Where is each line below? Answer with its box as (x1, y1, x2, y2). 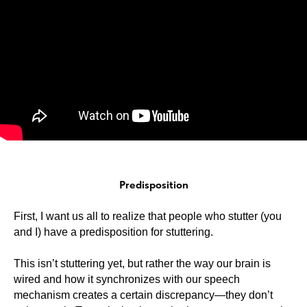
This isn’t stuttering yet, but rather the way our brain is (14, 258, 271, 269)
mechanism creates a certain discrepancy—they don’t (14, 289, 273, 301)
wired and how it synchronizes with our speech (14, 273, 240, 285)
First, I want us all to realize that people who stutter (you (14, 210, 282, 222)
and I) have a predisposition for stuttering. (14, 226, 213, 238)
